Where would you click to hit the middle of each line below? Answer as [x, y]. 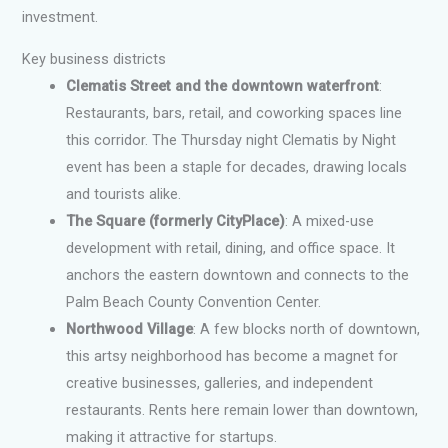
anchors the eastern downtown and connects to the [238, 275]
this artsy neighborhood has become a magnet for [232, 356]
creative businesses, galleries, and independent [220, 383]
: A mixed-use [330, 221]
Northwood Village [130, 329]
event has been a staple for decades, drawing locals [237, 167]
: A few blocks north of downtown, [307, 329]
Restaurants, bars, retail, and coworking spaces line [234, 113]
